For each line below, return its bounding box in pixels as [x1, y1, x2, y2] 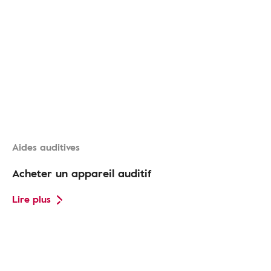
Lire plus [12, 192, 51, 207]
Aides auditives [12, 140, 80, 155]
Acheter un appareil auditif [12, 165, 151, 181]
